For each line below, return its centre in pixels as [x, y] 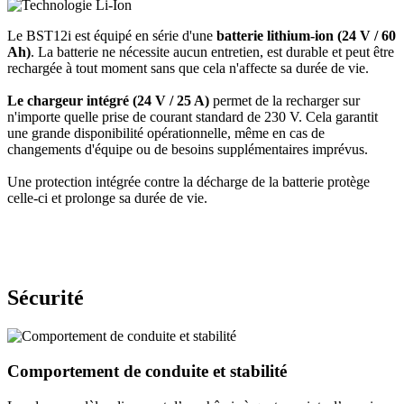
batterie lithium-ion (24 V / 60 [304, 36]
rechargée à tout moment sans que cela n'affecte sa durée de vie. [188, 69]
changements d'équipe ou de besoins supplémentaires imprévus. [188, 150]
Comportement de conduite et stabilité [147, 371]
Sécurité [46, 298]
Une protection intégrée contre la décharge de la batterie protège [188, 182]
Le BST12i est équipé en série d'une [110, 36]
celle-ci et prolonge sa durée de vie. [107, 198]
